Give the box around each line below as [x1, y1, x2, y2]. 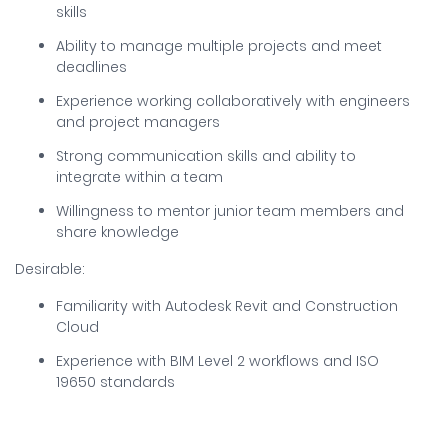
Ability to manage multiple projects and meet [56, 36, 382, 56]
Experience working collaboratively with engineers [56, 91, 410, 111]
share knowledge [56, 222, 179, 242]
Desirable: [15, 259, 85, 279]
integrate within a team [56, 167, 223, 187]
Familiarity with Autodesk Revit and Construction [56, 296, 398, 316]
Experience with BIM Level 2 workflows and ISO [56, 351, 379, 371]
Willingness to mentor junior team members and [56, 201, 404, 221]
